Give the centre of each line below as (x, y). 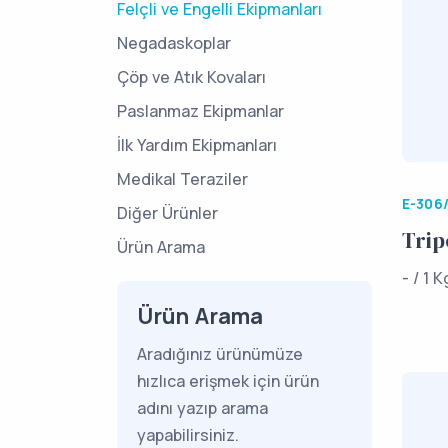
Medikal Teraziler (182, 179)
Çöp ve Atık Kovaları (191, 77)
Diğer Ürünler (167, 213)
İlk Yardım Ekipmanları (197, 145)
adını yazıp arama (202, 408)
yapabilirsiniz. (188, 435)
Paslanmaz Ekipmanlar (200, 111)
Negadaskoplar (174, 43)
